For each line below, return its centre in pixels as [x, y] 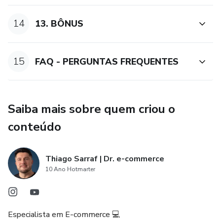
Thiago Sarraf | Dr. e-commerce [105, 159]
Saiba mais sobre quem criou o [92, 109]
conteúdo [35, 127]
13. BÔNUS [59, 24]
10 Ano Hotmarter [70, 169]
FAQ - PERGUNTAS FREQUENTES [107, 61]
